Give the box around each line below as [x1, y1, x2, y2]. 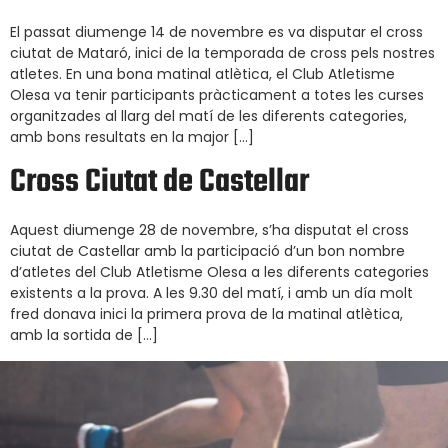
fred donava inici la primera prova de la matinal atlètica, [10, 304, 403, 325]
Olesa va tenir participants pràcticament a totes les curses [10, 84, 424, 105]
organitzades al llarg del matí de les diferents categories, [10, 105, 407, 126]
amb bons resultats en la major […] [10, 126, 254, 147]
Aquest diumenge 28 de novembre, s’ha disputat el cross [10, 220, 409, 241]
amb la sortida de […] [10, 325, 158, 346]
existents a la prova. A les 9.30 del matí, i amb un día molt [10, 283, 413, 304]
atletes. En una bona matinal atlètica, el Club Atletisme [10, 63, 395, 84]
